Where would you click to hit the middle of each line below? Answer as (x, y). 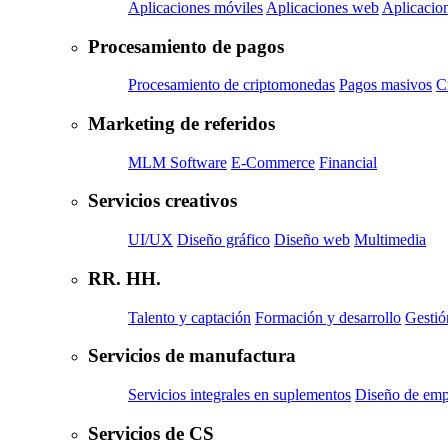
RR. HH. (124, 278)
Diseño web (312, 240)
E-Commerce (273, 162)
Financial (348, 162)
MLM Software (177, 162)
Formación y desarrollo (328, 317)
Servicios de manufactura (192, 356)
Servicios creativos (162, 201)
